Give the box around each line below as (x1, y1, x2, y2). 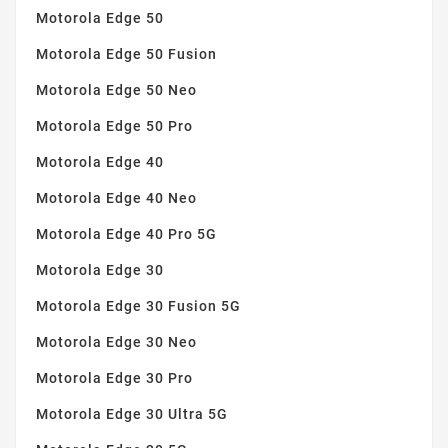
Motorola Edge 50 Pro (36, 118, 193, 135)
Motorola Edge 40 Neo (36, 190, 197, 207)
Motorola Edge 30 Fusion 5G (36, 298, 241, 315)
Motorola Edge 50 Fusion (36, 46, 217, 63)
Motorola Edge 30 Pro (36, 370, 193, 387)
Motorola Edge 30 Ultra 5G (36, 406, 228, 423)
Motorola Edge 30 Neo (36, 334, 197, 351)
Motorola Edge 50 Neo (36, 82, 197, 99)
